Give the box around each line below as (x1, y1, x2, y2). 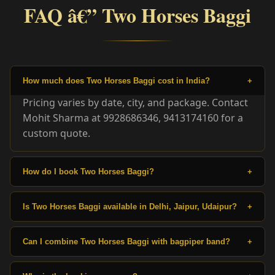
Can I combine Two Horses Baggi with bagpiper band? (23, 236, 230, 246)
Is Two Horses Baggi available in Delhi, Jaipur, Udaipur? (23, 201, 237, 211)
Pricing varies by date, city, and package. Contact (23, 95, 248, 109)
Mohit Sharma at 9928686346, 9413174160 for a (23, 110, 243, 125)
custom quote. (23, 126, 90, 140)
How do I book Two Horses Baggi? (23, 166, 154, 176)
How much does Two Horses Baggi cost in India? (23, 76, 210, 85)
